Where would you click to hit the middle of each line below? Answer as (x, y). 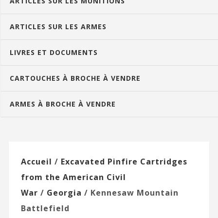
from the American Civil (73, 177)
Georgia (64, 192)
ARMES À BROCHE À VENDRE (63, 104)
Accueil (36, 161)
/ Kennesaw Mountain (130, 192)
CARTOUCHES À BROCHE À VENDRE (75, 78)
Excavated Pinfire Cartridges (124, 161)
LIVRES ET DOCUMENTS (54, 52)
